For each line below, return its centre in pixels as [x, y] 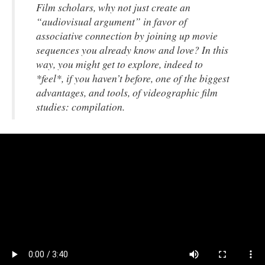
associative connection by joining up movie [127, 35]
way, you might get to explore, [100, 64]
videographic [171, 92]
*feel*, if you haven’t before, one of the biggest [133, 78]
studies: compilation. [80, 106]
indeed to [183, 64]
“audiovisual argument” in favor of [112, 21]
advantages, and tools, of [90, 92]
